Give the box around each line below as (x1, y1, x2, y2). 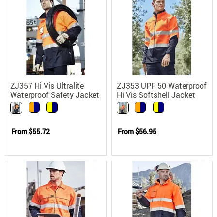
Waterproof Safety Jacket (10, 89, 99, 100)
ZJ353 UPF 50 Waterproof (116, 80, 207, 91)
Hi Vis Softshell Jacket (116, 89, 195, 100)
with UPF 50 (10, 98, 52, 109)
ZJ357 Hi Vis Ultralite (10, 80, 84, 91)
